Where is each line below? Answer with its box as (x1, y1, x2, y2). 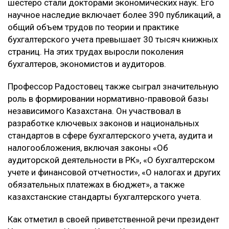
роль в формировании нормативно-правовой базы (8, 94, 209, 104)
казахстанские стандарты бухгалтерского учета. (8, 192, 201, 202)
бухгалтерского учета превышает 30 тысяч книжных (8, 34, 218, 45)
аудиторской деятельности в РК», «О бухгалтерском (8, 155, 215, 166)
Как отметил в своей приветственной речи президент (8, 214, 219, 225)
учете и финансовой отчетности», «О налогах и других (8, 167, 220, 178)
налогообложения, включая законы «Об (8, 143, 168, 153)
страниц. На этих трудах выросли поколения (8, 47, 184, 57)
